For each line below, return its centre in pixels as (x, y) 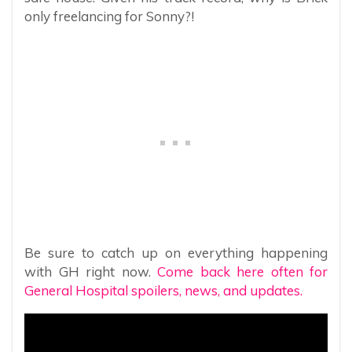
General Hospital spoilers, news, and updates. (163, 290)
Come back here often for (242, 271)
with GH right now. (91, 271)
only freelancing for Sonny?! (109, 16)
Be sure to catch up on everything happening (176, 252)
